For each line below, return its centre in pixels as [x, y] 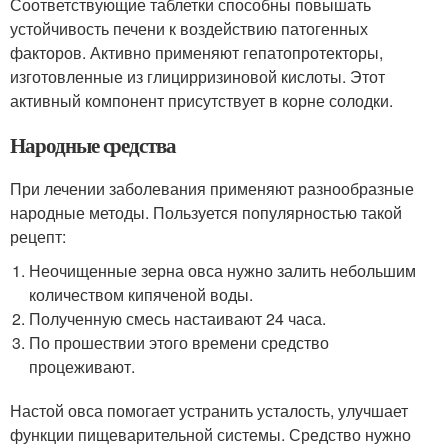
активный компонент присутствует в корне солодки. [201, 101]
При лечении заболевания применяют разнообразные [212, 189]
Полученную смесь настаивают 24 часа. [178, 319]
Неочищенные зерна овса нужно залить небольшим [223, 271]
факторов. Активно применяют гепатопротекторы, [196, 53]
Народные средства [93, 145]
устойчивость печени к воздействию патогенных [189, 29]
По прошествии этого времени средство [179, 343]
